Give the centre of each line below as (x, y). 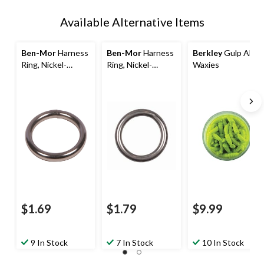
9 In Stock (49, 243)
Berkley (207, 53)
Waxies (206, 65)
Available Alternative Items (132, 22)
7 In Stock (135, 243)
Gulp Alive (242, 53)
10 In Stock (223, 243)
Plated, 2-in (128, 77)
